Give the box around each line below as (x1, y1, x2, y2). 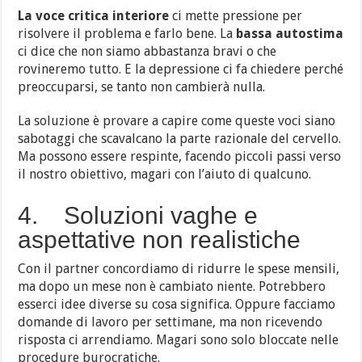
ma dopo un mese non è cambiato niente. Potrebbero (18, 278, 326, 294)
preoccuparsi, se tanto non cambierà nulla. (18, 78, 266, 95)
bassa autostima (236, 25, 344, 41)
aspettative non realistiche (18, 225, 301, 253)
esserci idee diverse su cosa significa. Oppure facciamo (18, 296, 336, 312)
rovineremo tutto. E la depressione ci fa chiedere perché (18, 61, 344, 77)
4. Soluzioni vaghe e (18, 201, 259, 229)
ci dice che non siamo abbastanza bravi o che (18, 43, 277, 59)
